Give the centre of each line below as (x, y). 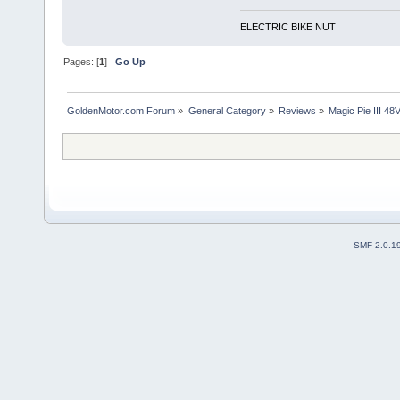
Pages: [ (82, 61)
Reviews (297, 110)
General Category (227, 110)
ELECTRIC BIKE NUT (287, 26)
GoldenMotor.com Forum (121, 110)
